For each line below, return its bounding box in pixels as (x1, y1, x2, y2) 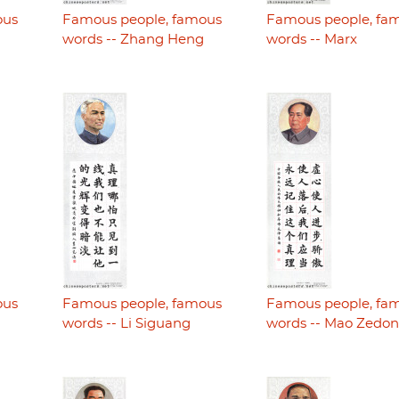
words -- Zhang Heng (61, 32, 204, 46)
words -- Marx (265, 32, 357, 46)
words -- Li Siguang (61, 317, 191, 331)
